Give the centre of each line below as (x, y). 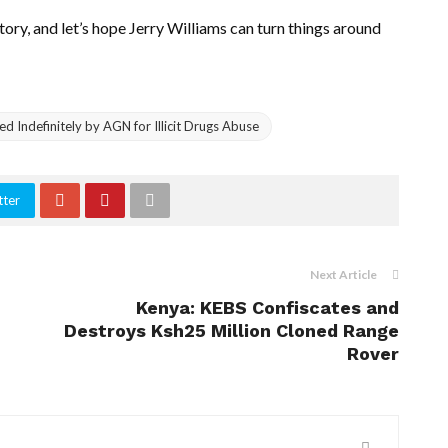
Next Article (343, 274)
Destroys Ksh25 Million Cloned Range (231, 330)
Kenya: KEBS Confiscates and (267, 307)
